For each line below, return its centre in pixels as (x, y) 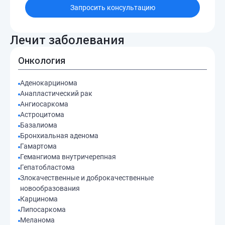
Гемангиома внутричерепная (68, 157)
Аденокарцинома (49, 83)
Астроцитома (42, 115)
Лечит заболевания (67, 40)
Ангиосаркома (44, 104)
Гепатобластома (47, 167)
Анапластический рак (56, 93)
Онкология (42, 61)
